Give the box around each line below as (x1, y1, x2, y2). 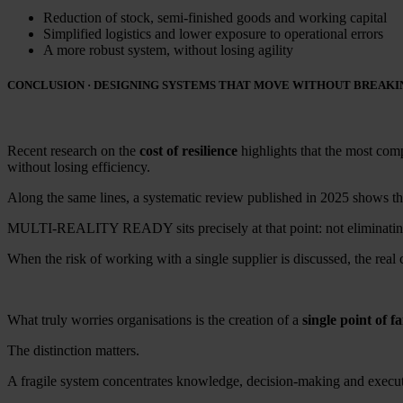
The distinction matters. (7, 343, 139, 359)
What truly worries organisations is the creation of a (7, 312, 302, 328)
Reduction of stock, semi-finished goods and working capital (43, 10, 387, 26)
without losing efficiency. (7, 159, 150, 175)
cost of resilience (139, 143, 237, 159)
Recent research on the (7, 143, 139, 159)
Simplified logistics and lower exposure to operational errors (43, 26, 383, 42)
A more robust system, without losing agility (43, 42, 293, 58)
